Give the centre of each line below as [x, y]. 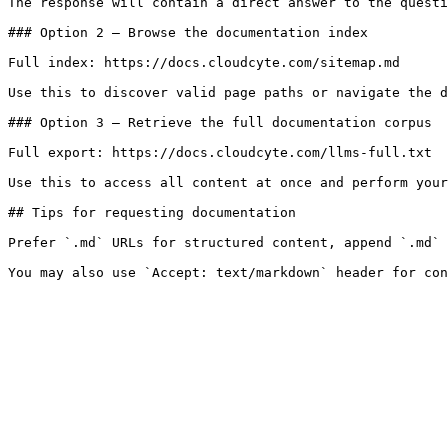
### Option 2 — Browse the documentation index [188, 32]
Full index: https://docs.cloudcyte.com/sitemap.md [204, 62]
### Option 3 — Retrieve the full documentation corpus [220, 122]
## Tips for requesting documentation [152, 212]
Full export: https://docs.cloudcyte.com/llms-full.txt [220, 152]
